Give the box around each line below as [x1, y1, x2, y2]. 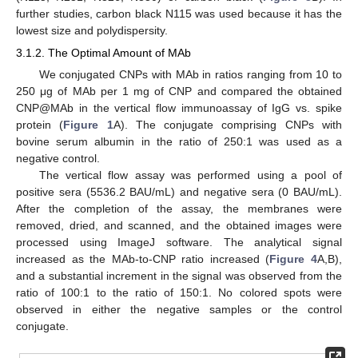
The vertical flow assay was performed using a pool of [38, 169, 342, 182]
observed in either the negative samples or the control [16, 303, 342, 316]
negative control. [16, 152, 100, 165]
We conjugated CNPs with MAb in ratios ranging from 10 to [38, 68, 342, 82]
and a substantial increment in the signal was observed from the [16, 269, 342, 283]
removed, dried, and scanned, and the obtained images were [16, 219, 342, 233]
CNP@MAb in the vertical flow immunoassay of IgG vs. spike [16, 101, 342, 115]
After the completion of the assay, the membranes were [16, 202, 342, 216]
